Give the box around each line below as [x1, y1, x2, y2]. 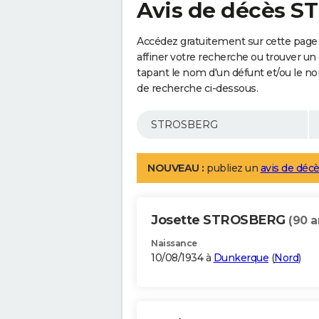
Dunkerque [213, 251, 268, 265]
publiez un [204, 162, 261, 175]
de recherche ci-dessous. [137, 82, 258, 95]
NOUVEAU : [147, 162, 204, 175]
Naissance [151, 238, 197, 249]
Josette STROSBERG [151, 212, 288, 229]
